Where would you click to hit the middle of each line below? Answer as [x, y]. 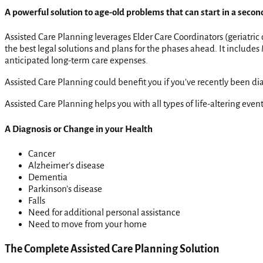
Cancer [42, 154]
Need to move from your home [87, 224]
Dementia [48, 177]
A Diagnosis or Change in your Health [79, 129]
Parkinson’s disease [65, 189]
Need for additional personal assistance [104, 213]
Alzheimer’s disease [66, 166]
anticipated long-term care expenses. [76, 60]
